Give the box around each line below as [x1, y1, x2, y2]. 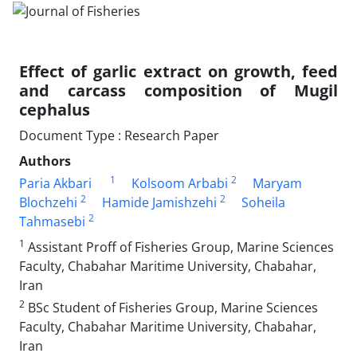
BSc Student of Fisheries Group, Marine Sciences [25, 298, 318, 316]
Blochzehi [19, 193, 77, 211]
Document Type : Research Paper [19, 126, 219, 144]
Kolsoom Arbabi [131, 174, 228, 192]
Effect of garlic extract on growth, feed [19, 60, 338, 82]
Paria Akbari [19, 174, 92, 192]
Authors [19, 151, 71, 170]
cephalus [19, 98, 90, 120]
